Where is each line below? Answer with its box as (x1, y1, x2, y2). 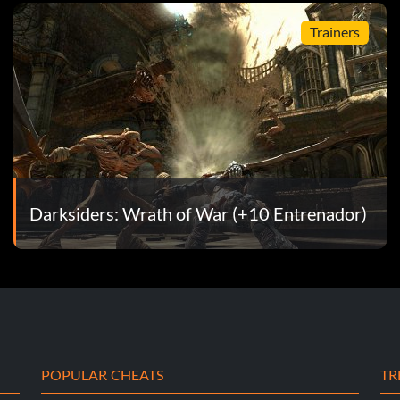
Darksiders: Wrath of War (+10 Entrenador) (29, 202, 367, 224)
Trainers (309, 23, 360, 41)
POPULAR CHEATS (41, 365, 164, 383)
